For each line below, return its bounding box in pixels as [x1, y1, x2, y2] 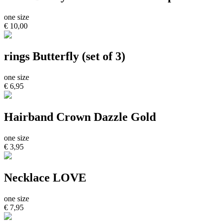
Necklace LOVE [4, 171, 86, 184]
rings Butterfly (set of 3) [4, 50, 125, 63]
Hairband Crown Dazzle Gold [4, 110, 156, 124]
